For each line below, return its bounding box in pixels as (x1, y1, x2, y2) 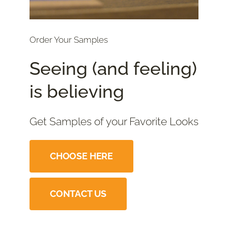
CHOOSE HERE (50, 151, 113, 162)
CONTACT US (50, 188, 107, 199)
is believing (30, 81, 124, 102)
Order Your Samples (30, 35, 108, 45)
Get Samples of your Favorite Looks (30, 115, 198, 128)
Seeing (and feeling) (30, 58, 197, 79)
